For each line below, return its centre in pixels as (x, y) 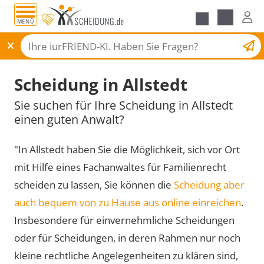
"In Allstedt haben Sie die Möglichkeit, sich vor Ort (127, 149)
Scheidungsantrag (195, 44)
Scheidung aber (209, 184)
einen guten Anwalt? (69, 119)
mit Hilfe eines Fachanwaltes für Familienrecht (120, 167)
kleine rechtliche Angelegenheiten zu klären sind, (126, 255)
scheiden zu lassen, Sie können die (94, 184)
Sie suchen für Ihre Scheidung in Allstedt (123, 105)
